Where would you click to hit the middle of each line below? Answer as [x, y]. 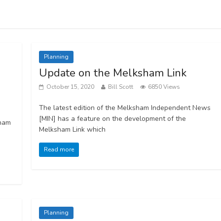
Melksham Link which [73, 129]
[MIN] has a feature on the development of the [113, 119]
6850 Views [164, 87]
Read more [59, 149]
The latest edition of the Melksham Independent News [125, 108]
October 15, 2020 [71, 87]
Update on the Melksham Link [113, 73]
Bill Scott [121, 87]
